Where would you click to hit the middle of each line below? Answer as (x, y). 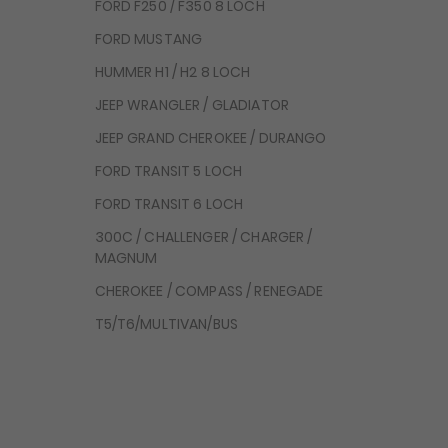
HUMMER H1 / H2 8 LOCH (172, 71)
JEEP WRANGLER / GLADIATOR (191, 104)
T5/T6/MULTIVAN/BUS (166, 323)
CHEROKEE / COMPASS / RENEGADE (209, 290)
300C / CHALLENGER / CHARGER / (203, 236)
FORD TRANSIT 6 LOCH (169, 203)
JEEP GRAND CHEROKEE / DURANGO (210, 137)
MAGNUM (126, 257)
